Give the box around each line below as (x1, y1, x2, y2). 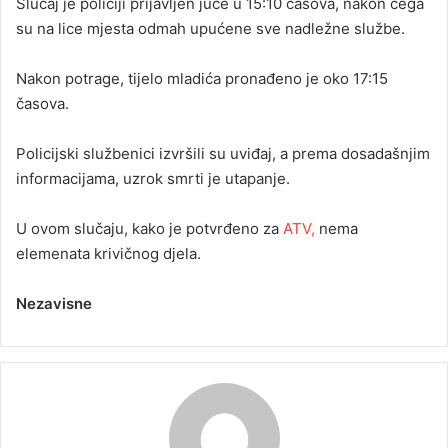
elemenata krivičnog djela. (16, 243, 201, 263)
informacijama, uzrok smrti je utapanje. (16, 168, 290, 188)
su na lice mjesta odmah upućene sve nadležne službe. (16, 18, 405, 38)
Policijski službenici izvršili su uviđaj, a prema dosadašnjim (16, 143, 430, 163)
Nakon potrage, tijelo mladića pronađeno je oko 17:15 (16, 68, 388, 88)
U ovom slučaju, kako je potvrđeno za (16, 218, 279, 238)
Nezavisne (16, 293, 92, 313)
